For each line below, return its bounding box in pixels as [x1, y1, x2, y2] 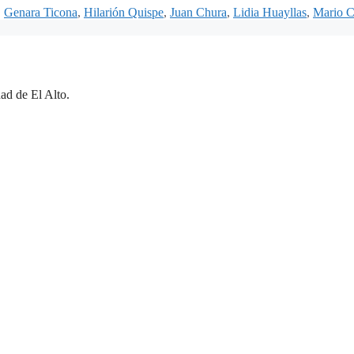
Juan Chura [170, 6, 227, 20]
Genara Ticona [4, 6, 77, 20]
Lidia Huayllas [233, 6, 307, 20]
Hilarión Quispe [84, 6, 164, 20]
